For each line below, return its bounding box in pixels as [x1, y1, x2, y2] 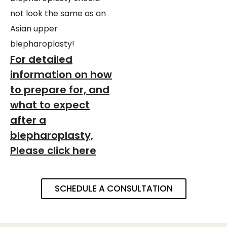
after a [10, 113, 46, 128]
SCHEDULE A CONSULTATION [54, 182, 173, 195]
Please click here [10, 143, 96, 158]
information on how [10, 67, 112, 82]
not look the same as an [10, 8, 106, 20]
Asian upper [10, 23, 58, 35]
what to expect [10, 98, 90, 112]
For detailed [10, 52, 72, 67]
